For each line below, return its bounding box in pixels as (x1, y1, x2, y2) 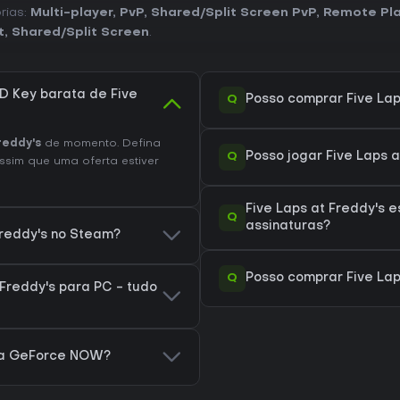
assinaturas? (246, 220, 330, 232)
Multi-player (30, 6, 112, 19)
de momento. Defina (41, 137, 161, 149)
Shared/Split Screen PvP (151, 6, 316, 19)
